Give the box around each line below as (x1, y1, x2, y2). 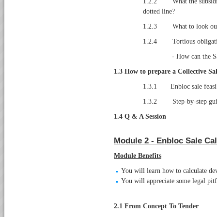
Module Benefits (114, 152, 161, 159)
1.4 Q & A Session (114, 112, 166, 120)
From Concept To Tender (124, 202, 199, 210)
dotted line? (143, 7, 175, 15)
